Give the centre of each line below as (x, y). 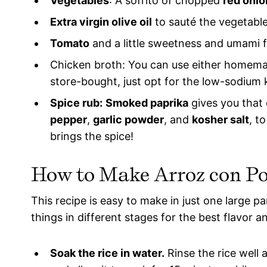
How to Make (92, 175)
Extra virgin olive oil (101, 22)
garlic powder (128, 120)
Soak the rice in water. (107, 253)
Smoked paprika (147, 103)
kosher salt (221, 120)
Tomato (70, 44)
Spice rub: (76, 103)
